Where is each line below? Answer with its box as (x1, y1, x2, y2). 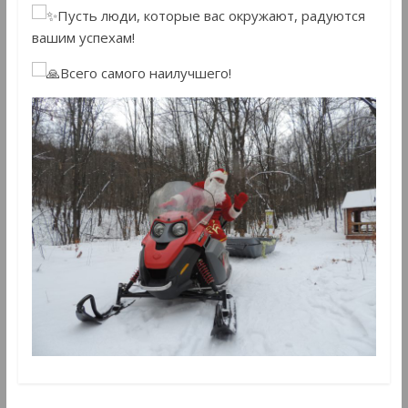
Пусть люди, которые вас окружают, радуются (56, 6, 365, 25)
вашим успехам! (31, 28, 135, 47)
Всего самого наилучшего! (59, 64, 231, 83)
